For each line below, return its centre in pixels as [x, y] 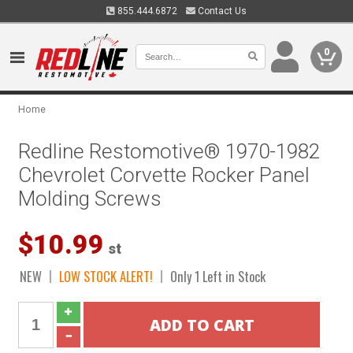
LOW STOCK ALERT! [106, 276]
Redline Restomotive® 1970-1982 [169, 151]
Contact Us [221, 11]
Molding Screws [90, 199]
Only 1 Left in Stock [218, 276]
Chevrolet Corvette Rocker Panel [164, 175]
